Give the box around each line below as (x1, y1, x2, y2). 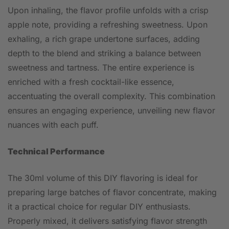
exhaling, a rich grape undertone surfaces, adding (8, 34, 200, 44)
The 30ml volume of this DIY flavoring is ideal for (8, 173, 198, 183)
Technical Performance (8, 146, 105, 156)
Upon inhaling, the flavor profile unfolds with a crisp (8, 5, 209, 15)
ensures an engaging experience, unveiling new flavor (8, 105, 215, 116)
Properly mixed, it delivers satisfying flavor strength (8, 216, 207, 226)
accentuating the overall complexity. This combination (8, 91, 215, 101)
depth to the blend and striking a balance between (8, 48, 201, 58)
